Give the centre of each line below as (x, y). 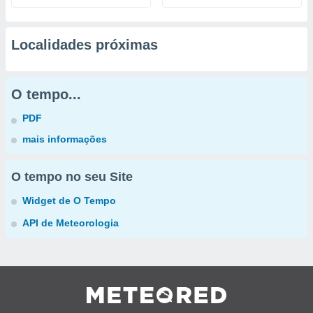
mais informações (65, 139)
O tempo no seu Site (72, 177)
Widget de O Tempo (69, 201)
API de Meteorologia (71, 223)
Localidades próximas (85, 45)
